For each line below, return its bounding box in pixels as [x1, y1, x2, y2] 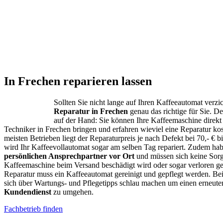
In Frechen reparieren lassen [4, 74, 152, 88]
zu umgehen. [51, 187, 94, 196]
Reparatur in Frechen [54, 107, 128, 115]
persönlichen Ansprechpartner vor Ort [4, 151, 134, 160]
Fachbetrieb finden [4, 204, 63, 213]
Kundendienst [4, 187, 51, 196]
